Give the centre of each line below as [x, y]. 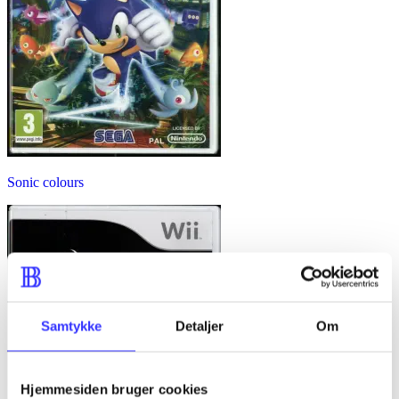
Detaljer [199, 326]
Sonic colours [45, 182]
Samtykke [71, 326]
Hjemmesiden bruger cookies [114, 389]
